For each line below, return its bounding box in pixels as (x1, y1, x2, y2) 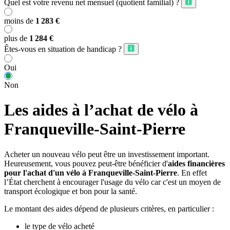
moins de (4, 16, 35, 26)
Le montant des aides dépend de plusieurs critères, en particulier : (4, 204, 214, 213)
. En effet (177, 168, 207, 177)
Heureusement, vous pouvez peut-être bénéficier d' (4, 159, 168, 168)
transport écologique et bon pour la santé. (4, 186, 137, 196)
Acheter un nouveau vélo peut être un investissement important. (4, 149, 209, 159)
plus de (4, 34, 29, 43)
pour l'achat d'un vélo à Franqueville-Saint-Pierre (4, 168, 177, 177)
